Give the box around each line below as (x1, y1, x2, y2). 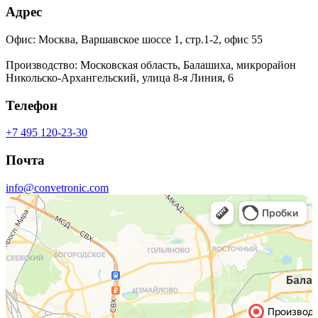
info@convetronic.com (6, 181, 109, 194)
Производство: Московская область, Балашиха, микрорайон (6, 58, 296, 71)
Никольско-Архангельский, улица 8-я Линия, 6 (6, 71, 234, 84)
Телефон (6, 97, 57, 113)
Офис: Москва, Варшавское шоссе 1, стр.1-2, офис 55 (6, 33, 263, 45)
